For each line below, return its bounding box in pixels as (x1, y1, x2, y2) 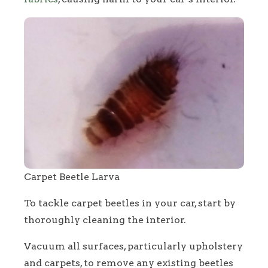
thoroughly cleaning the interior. (24, 214, 186, 226)
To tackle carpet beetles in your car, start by (24, 197, 236, 209)
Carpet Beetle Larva (24, 171, 120, 183)
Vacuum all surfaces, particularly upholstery (24, 240, 243, 252)
